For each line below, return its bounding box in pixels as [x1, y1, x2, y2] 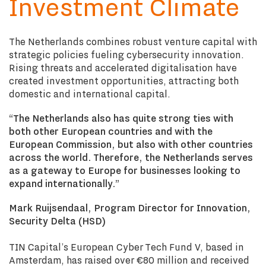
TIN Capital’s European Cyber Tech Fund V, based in [9, 240, 244, 254]
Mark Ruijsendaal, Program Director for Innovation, [9, 201, 251, 215]
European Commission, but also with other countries [9, 137, 253, 151]
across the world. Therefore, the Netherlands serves [9, 150, 253, 164]
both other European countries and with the [9, 124, 213, 138]
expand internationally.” [9, 176, 119, 191]
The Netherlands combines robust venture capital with [9, 34, 257, 49]
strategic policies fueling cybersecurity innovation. [9, 47, 244, 62]
